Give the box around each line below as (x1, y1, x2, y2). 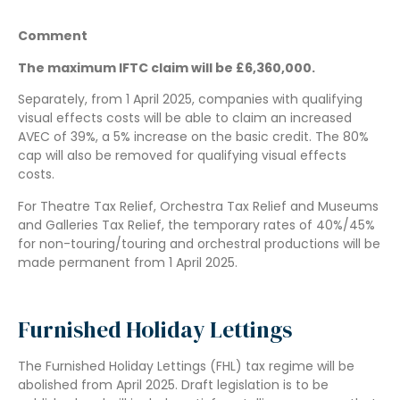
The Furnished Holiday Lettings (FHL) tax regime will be (18, 357, 354, 376)
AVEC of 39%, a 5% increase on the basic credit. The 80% (18, 128, 369, 146)
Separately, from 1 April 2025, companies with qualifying (18, 90, 362, 109)
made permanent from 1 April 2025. (18, 253, 237, 271)
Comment (18, 27, 87, 46)
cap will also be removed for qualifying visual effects (18, 146, 346, 165)
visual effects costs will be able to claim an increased (18, 109, 352, 128)
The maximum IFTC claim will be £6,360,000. (18, 58, 315, 77)
